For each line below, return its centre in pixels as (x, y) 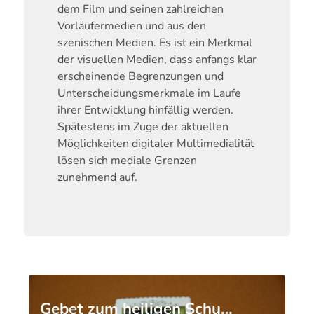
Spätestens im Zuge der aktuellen (143, 127)
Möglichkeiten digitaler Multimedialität (156, 143)
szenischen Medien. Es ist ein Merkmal (155, 42)
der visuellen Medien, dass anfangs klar (157, 59)
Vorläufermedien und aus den (131, 26)
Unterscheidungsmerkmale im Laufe (149, 93)
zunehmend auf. (97, 177)
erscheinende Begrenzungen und (140, 76)
